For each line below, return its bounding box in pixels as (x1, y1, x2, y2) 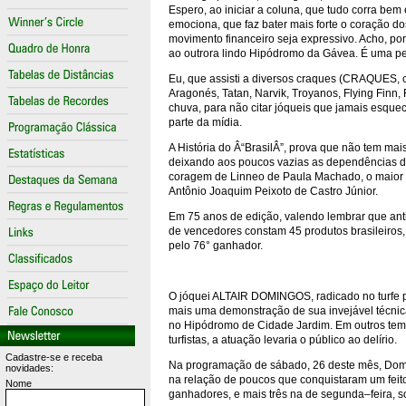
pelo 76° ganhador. (169, 239, 263, 252)
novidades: (5, 362, 53, 373)
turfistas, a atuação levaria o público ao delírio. (169, 333, 397, 346)
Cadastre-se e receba (5, 352, 102, 362)
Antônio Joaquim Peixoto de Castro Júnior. (169, 185, 386, 198)
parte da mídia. (169, 116, 253, 129)
